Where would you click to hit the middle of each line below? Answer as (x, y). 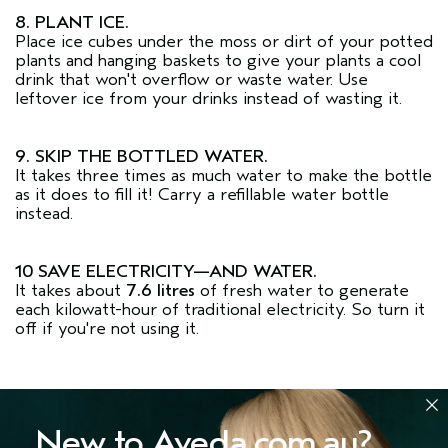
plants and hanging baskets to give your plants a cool (218, 60)
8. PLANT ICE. (72, 22)
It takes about (70, 290)
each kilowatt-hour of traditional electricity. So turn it (220, 309)
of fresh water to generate (302, 290)
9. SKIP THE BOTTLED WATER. (141, 156)
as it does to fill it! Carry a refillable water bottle (202, 194)
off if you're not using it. (107, 328)
